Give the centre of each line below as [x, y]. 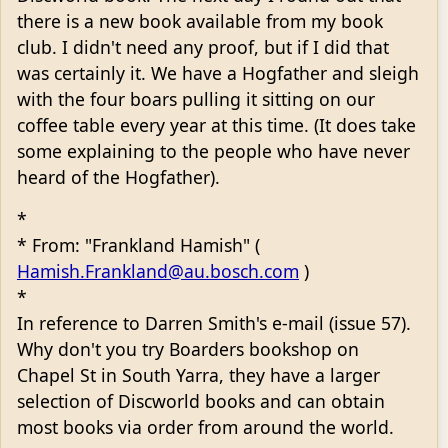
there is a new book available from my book [200, 20]
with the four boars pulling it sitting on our [196, 98]
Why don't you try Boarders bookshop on [188, 348]
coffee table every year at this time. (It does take [216, 124]
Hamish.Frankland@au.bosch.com [158, 270]
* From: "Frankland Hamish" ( [138, 244]
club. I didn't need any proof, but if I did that [203, 46]
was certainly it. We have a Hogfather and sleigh [218, 72]
